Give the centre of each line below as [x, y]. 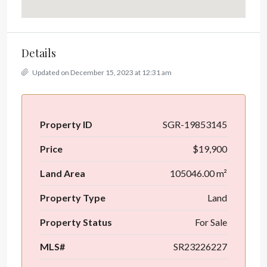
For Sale [211, 222]
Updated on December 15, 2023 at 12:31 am [101, 72]
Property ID [66, 124]
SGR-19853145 [195, 124]
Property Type [73, 198]
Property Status [76, 222]
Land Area [63, 173]
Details [39, 53]
